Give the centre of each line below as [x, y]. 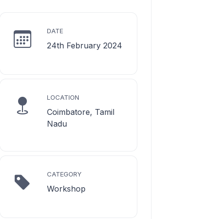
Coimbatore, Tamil [81, 112]
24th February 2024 [85, 45]
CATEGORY [64, 174]
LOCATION [63, 97]
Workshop [66, 188]
